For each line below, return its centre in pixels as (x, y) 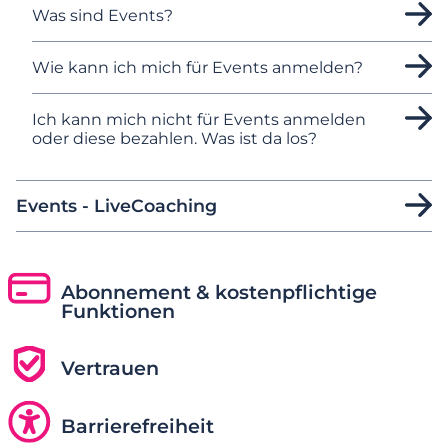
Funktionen (117, 310)
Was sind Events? (102, 15)
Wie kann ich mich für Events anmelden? (197, 67)
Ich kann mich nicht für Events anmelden (199, 119)
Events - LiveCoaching (116, 205)
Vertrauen (109, 368)
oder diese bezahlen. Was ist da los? (174, 138)
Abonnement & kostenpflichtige (218, 291)
